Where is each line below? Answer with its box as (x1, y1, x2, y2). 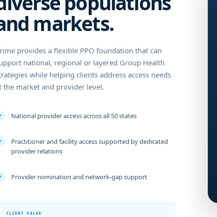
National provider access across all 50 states (11, 111, 137, 121)
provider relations (11, 147, 62, 156)
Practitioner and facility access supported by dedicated (11, 137, 168, 146)
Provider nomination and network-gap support (11, 172, 147, 182)
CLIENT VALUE (6, 211, 42, 216)
